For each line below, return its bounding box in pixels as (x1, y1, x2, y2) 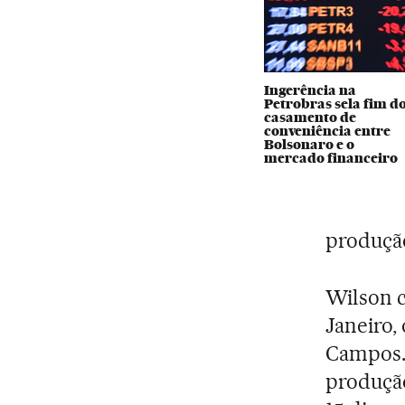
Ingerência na (264, 81, 357, 99)
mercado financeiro (264, 149, 399, 166)
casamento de (264, 108, 357, 126)
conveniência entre (264, 122, 391, 139)
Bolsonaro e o (264, 136, 355, 153)
